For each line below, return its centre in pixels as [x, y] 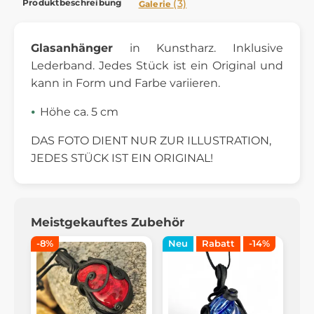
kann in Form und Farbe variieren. [125, 83]
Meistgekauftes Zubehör [108, 222]
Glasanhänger [72, 48]
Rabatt [218, 244]
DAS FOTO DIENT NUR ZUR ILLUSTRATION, [151, 140]
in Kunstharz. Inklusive [198, 48]
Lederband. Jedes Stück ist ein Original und [157, 65]
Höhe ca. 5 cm [79, 111]
